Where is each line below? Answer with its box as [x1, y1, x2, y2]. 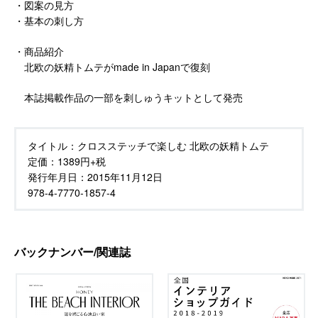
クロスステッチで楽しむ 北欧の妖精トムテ [77, 138, 269, 153]
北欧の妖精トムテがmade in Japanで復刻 [14, 59, 210, 74]
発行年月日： [28, 169, 87, 184]
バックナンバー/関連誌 [14, 243, 131, 260]
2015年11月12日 [87, 169, 163, 184]
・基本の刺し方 [14, 13, 84, 28]
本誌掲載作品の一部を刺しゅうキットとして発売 [14, 89, 243, 104]
